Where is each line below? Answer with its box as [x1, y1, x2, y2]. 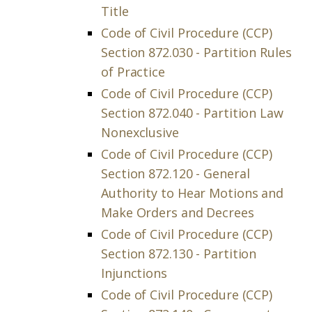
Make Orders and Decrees [101, 204, 254, 221]
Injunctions [101, 265, 167, 281]
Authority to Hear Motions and [101, 185, 284, 201]
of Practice [101, 63, 165, 80]
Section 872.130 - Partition [101, 245, 257, 262]
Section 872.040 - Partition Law [101, 104, 283, 121]
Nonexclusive [101, 124, 179, 141]
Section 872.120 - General [101, 165, 250, 182]
